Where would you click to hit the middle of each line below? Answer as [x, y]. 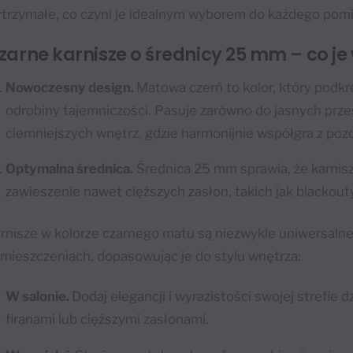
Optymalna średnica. [70, 169]
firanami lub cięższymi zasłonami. [108, 319]
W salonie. [39, 296]
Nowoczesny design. [71, 87]
